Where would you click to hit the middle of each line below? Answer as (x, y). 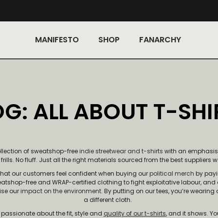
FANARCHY (160, 40)
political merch (172, 173)
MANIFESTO (57, 40)
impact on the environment (61, 191)
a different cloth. (108, 200)
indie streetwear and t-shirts (121, 151)
